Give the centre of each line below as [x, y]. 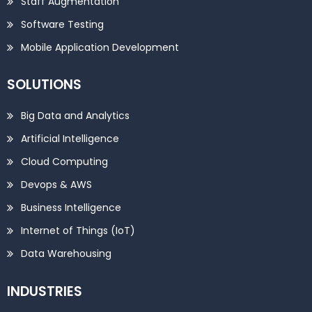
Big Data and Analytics [75, 116]
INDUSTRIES [45, 291]
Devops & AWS [56, 185]
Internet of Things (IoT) [78, 231]
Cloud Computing [64, 162]
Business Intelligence [71, 208]
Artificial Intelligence [70, 139]
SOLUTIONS [44, 85]
